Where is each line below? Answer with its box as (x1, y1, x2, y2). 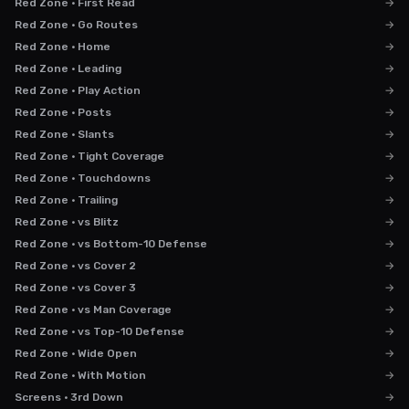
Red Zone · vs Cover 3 (15, 281, 136, 294)
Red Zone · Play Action (15, 84, 141, 97)
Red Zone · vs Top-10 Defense (15, 325, 184, 338)
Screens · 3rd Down (15, 391, 123, 404)
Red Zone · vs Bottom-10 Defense (15, 237, 207, 250)
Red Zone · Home (15, 40, 110, 53)
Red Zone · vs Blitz (15, 215, 119, 228)
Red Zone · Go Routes (15, 18, 138, 31)
